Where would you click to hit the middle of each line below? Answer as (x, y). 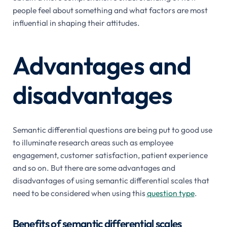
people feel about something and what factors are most (110, 10)
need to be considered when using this (80, 193)
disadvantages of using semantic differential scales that (111, 180)
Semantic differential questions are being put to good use (112, 129)
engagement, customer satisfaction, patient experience (110, 155)
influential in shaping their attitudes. (76, 23)
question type (171, 193)
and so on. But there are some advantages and (94, 167)
